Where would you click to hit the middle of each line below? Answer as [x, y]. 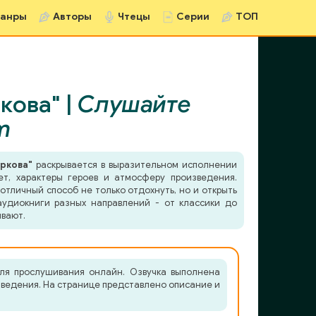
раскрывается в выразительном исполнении [135, 165]
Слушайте [134, 104]
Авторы [72, 17]
